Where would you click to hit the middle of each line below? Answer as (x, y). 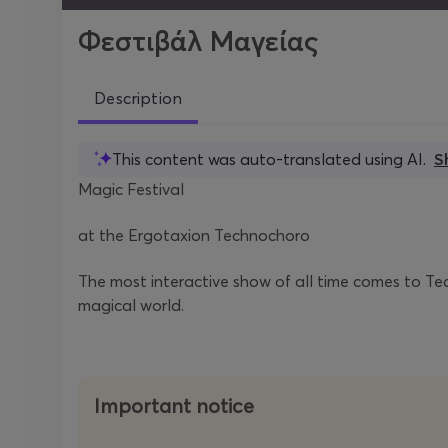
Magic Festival (131, 189)
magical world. (131, 305)
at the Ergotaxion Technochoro (194, 235)
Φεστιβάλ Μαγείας (198, 41)
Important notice (174, 405)
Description (138, 98)
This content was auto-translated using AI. (269, 159)
